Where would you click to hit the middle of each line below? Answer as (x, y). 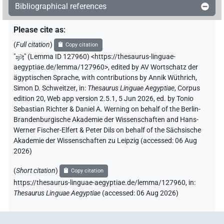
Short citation (36, 170)
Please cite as (38, 30)
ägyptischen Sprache (46, 78)
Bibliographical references (61, 6)
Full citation (33, 44)
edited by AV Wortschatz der (154, 67)
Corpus (189, 88)
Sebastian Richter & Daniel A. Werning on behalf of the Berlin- (107, 109)
